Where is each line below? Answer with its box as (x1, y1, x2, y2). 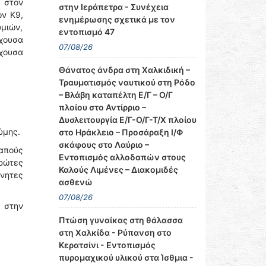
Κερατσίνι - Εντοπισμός (58, 240, 156, 250)
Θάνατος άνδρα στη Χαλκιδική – (58, 65, 190, 75)
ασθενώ (58, 177, 93, 187)
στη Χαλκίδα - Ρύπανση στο (58, 227, 172, 237)
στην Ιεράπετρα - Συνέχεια (58, 2, 169, 12)
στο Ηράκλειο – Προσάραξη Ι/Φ (58, 127, 183, 137)
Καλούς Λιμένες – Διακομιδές (58, 164, 178, 175)
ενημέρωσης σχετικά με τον (58, 14, 175, 24)
